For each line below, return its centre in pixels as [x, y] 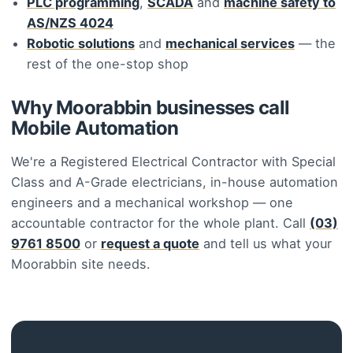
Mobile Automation [95, 128]
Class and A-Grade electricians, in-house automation [175, 182]
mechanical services [230, 43]
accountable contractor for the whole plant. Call [160, 223]
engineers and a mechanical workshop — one [152, 203]
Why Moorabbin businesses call [150, 107]
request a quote [150, 244]
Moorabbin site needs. [81, 264]
